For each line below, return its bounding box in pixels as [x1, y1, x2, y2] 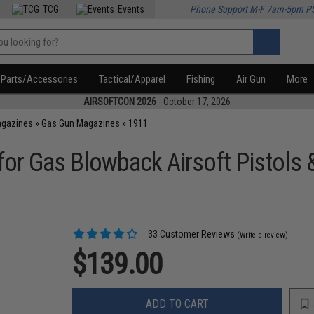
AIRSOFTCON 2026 [83, 96, 156, 107]
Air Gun [236, 73, 266, 86]
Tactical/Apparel [99, 73, 166, 86]
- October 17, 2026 [156, 96, 231, 107]
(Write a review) [237, 231, 289, 240]
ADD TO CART [146, 296, 210, 310]
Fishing [186, 73, 216, 86]
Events [118, 4, 145, 15]
